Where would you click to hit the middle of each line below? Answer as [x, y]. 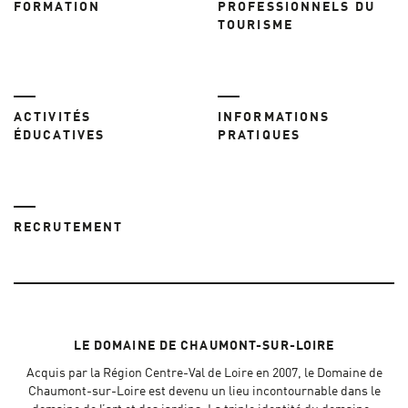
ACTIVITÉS [52, 117]
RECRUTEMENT [69, 227]
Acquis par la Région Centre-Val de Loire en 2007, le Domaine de [204, 373]
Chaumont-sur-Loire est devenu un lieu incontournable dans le [204, 391]
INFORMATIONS [274, 117]
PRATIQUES [259, 135]
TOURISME [255, 25]
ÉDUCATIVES [59, 135]
